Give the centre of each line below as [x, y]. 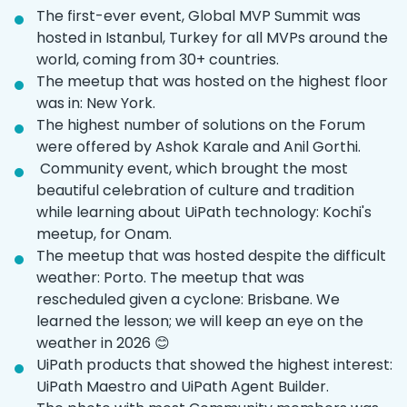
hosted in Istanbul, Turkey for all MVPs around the [212, 37]
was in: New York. [96, 103]
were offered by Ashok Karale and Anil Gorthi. [199, 146]
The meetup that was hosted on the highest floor [212, 81]
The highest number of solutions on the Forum [201, 124]
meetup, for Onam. [104, 233]
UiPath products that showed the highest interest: [214, 364]
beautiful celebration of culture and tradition [195, 190]
